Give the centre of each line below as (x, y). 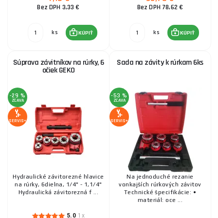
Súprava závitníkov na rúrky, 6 (58, 63)
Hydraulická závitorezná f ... (58, 192)
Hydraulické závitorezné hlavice (58, 177)
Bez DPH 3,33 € (58, 7)
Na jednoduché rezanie (160, 177)
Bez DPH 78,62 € (160, 7)
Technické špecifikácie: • (160, 192)
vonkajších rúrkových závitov (160, 184)
